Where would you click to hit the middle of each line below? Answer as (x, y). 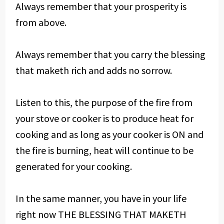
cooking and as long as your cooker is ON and (109, 134)
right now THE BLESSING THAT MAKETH (101, 214)
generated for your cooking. (73, 166)
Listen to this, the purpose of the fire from (104, 102)
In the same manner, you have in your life (101, 198)
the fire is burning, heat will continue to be (104, 150)
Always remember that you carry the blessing (110, 54)
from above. (41, 22)
